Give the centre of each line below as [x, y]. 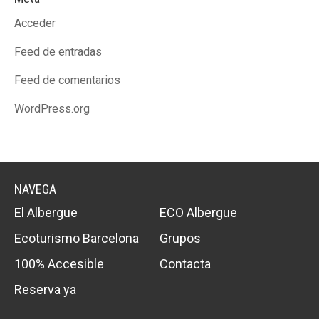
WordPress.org [52, 109]
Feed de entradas [58, 52]
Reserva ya [45, 289]
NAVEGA [35, 189]
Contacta [185, 264]
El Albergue [46, 213]
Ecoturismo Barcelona [77, 238]
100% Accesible [59, 264]
